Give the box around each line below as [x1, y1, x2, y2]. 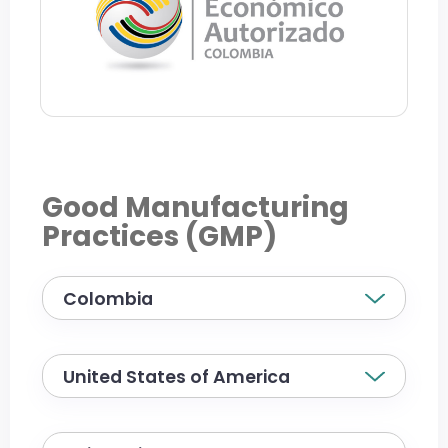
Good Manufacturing [42, 187, 349, 227]
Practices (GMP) [42, 216, 277, 256]
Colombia [63, 286, 153, 311]
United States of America [63, 364, 290, 389]
